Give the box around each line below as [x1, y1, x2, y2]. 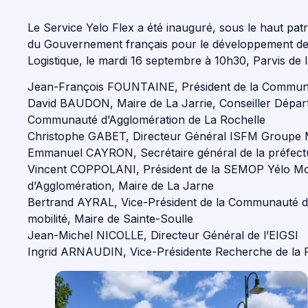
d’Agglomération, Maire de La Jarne [27, 179, 214, 193]
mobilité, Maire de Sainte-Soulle [27, 212, 193, 226]
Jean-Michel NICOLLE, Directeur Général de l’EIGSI [27, 228, 298, 243]
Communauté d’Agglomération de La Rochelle [27, 113, 265, 127]
